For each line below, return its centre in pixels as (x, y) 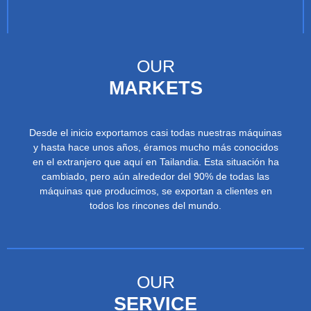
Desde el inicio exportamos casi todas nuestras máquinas (155, 132)
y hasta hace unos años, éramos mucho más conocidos (155, 147)
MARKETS (155, 87)
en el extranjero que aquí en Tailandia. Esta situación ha (155, 161)
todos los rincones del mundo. (155, 205)
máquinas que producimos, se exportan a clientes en (155, 191)
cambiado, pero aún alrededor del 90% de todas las (155, 176)
